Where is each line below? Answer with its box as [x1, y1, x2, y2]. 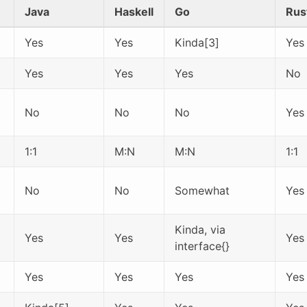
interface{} [175, 238, 230, 253]
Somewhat [175, 183, 230, 197]
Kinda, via [175, 222, 225, 236]
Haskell [114, 4, 153, 19]
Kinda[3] [175, 35, 219, 49]
